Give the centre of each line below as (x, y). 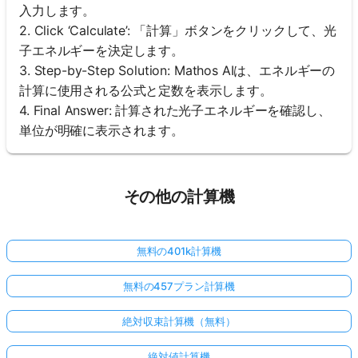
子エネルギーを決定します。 (101, 51)
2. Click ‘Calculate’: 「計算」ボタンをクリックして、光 (178, 31)
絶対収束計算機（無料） (179, 322)
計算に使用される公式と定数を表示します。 (146, 91)
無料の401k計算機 (179, 251)
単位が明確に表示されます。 (101, 131)
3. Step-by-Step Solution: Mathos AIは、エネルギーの (177, 71)
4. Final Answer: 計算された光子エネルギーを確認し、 (175, 111)
